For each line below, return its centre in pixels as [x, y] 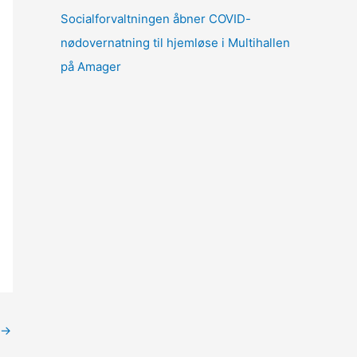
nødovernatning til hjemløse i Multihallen [175, 43]
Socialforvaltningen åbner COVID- [156, 19]
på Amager [91, 67]
